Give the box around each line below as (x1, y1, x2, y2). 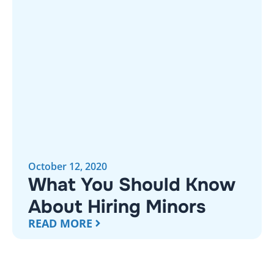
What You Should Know (28, 173, 235, 197)
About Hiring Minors (28, 195, 206, 219)
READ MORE (28, 216, 92, 231)
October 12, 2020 (28, 160, 107, 174)
